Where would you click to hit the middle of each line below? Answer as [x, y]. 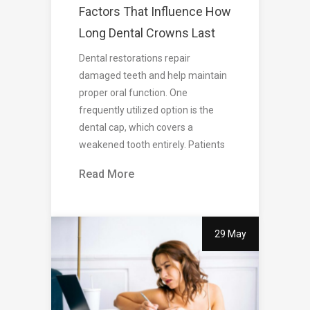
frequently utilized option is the [146, 110]
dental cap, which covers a [136, 128]
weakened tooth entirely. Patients [152, 145]
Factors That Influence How [155, 12]
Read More [107, 174]
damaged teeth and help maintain [153, 76]
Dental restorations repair [135, 58]
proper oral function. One [133, 93]
